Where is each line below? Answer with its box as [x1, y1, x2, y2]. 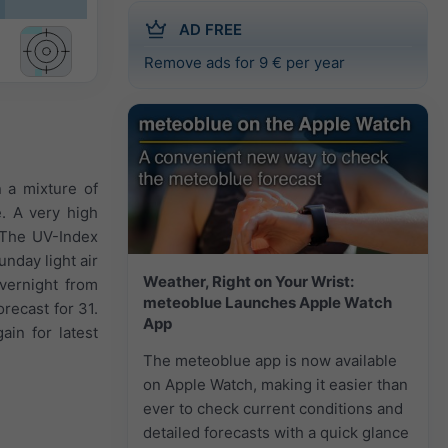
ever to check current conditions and [143, 398, 403, 418]
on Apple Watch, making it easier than [143, 374, 408, 394]
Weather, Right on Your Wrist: [143, 271, 354, 291]
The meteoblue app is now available [143, 350, 397, 370]
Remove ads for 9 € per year [144, 52, 345, 72]
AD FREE [179, 19, 242, 39]
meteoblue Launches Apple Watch [143, 292, 392, 312]
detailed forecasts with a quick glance [143, 422, 409, 442]
